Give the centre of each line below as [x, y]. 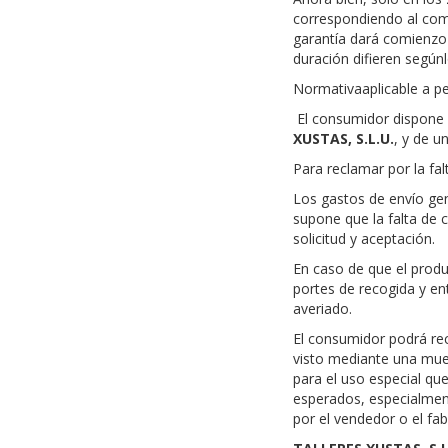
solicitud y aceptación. [363, 238]
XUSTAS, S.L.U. [343, 138]
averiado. [322, 308]
